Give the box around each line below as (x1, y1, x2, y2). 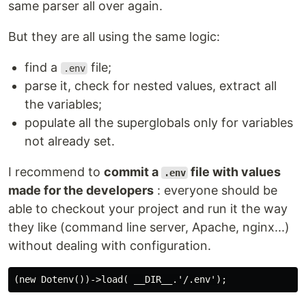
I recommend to (8, 165, 104, 179)
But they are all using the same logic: (8, 29, 220, 44)
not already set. (25, 134, 115, 148)
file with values (188, 165, 281, 179)
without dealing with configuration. (8, 238, 211, 253)
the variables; (25, 97, 102, 111)
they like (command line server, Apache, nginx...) (8, 220, 290, 234)
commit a (104, 165, 161, 179)
